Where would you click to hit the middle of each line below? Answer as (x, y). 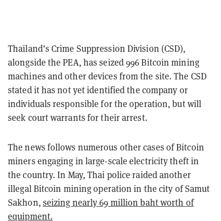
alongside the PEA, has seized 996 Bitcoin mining (104, 62)
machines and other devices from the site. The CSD (107, 76)
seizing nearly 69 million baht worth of (118, 202)
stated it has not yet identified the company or (98, 90)
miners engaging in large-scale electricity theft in (104, 161)
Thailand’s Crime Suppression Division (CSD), (97, 48)
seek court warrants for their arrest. (78, 117)
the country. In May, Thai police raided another (99, 174)
